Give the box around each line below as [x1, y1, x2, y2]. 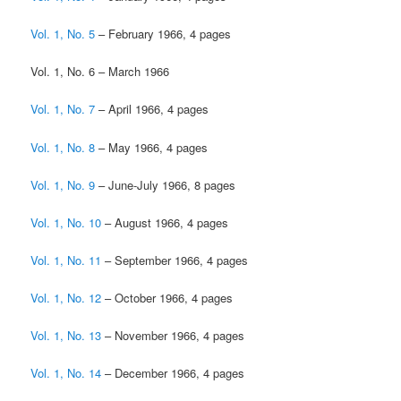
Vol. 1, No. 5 [30, 25, 96, 43]
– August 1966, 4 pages [101, 213, 229, 231]
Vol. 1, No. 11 [30, 251, 102, 269]
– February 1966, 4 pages [95, 25, 232, 43]
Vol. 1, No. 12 [30, 289, 102, 307]
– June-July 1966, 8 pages [95, 175, 236, 193]
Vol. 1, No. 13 [30, 327, 102, 345]
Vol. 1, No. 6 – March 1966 [30, 63, 170, 81]
